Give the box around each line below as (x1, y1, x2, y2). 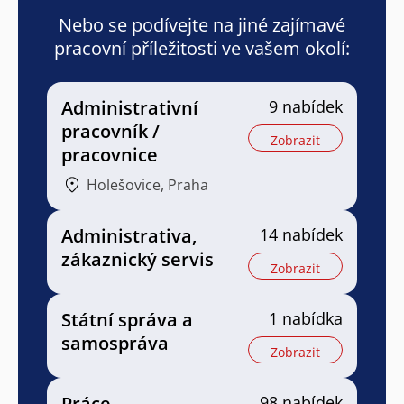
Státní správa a (61, 308, 193, 333)
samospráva (61, 331, 169, 356)
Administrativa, (61, 224, 197, 249)
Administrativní (61, 96, 198, 121)
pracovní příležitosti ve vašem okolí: (54, 36, 350, 61)
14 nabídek (260, 224, 343, 246)
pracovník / (61, 119, 160, 144)
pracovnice (61, 142, 158, 168)
